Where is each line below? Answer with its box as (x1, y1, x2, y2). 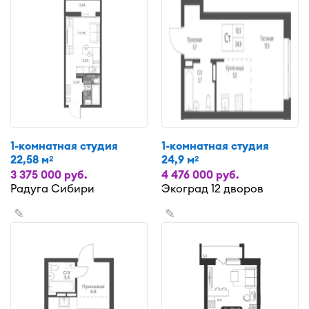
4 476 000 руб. (161, 168, 239, 182)
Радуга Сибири (10, 181, 94, 196)
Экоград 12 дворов (161, 181, 263, 196)
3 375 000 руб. (10, 168, 88, 182)
